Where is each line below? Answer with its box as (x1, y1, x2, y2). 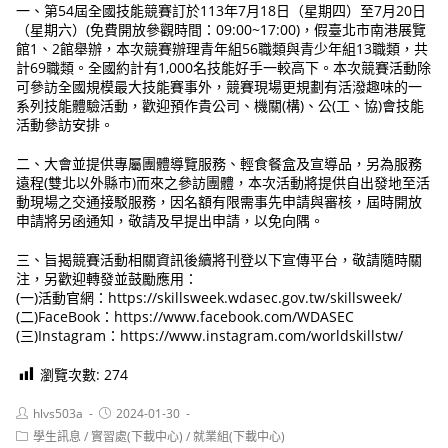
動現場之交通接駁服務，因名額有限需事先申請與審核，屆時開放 (16, 192, 423, 212)
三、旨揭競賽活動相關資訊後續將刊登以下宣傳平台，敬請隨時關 (16, 250, 423, 270)
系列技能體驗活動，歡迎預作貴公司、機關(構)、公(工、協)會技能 (16, 96, 425, 116)
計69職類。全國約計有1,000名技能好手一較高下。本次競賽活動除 (16, 58, 432, 78)
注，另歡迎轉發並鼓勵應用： (16, 269, 199, 289)
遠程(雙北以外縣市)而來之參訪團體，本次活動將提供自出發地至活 (16, 173, 431, 193)
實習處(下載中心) (91, 428, 184, 446)
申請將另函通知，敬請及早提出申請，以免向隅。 (16, 211, 325, 231)
